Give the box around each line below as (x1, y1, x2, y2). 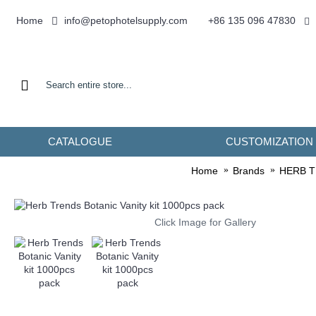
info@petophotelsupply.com (64, 14, 188, 26)
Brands (233, 165, 265, 177)
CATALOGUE (47, 135, 112, 147)
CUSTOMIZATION (225, 135, 313, 147)
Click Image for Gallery (154, 217, 256, 228)
